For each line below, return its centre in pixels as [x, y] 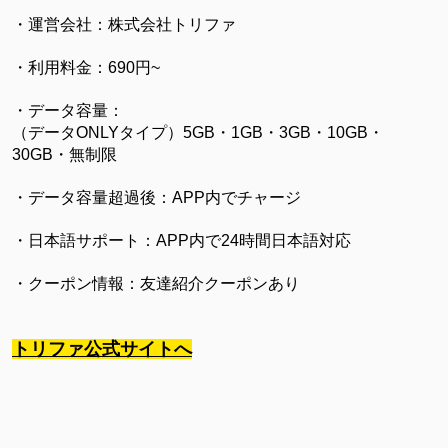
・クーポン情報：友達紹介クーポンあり [155, 283]
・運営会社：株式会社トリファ [123, 24]
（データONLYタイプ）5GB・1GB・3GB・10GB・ [197, 132]
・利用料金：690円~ [85, 67]
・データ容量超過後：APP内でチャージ [156, 197]
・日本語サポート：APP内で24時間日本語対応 [181, 240]
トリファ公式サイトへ [101, 348]
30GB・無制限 [64, 154]
